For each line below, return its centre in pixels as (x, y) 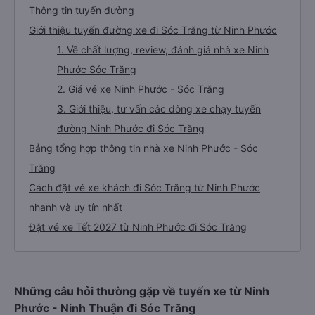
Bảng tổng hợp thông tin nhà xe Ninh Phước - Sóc (143, 148)
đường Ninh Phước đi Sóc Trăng (131, 128)
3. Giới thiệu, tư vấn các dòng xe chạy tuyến (159, 109)
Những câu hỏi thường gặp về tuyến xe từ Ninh (142, 291)
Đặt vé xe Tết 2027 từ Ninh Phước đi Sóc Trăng (138, 227)
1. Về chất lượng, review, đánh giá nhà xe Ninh (163, 50)
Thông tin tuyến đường (82, 10)
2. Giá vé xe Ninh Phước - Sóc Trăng (141, 89)
